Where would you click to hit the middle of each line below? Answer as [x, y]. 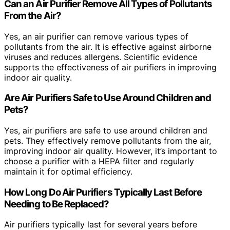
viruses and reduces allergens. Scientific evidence [101, 57]
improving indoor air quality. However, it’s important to [111, 151]
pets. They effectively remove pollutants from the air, [108, 141]
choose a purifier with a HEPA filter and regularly [99, 161]
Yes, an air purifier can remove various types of [96, 36]
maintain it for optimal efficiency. [68, 171]
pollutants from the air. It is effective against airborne [108, 46]
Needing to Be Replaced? [57, 204]
